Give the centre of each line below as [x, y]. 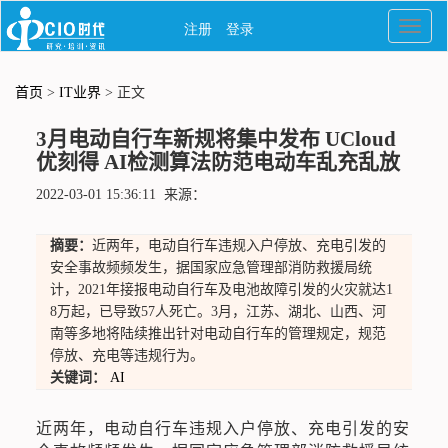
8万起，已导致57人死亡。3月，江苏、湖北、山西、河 [217, 311]
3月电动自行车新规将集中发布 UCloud [215, 139]
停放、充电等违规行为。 [126, 355]
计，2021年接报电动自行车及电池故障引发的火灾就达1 [221, 289]
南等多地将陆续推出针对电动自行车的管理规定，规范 [217, 333]
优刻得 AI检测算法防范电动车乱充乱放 [217, 162]
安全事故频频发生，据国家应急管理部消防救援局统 [210, 267]
